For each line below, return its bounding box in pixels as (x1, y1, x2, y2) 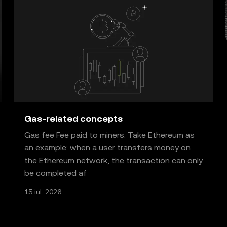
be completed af (24, 168, 87, 178)
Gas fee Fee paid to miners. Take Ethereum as (24, 130, 195, 140)
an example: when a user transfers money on (24, 143, 191, 153)
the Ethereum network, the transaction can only (24, 156, 203, 165)
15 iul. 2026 (24, 187, 61, 196)
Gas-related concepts (24, 113, 123, 124)
